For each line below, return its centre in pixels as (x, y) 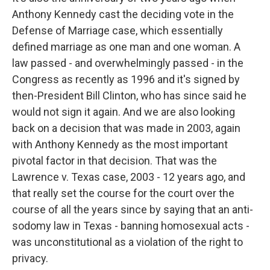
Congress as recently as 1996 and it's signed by (126, 79)
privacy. (30, 258)
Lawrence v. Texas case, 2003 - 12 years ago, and (129, 177)
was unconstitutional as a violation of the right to (127, 242)
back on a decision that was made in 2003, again (126, 128)
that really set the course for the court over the (123, 193)
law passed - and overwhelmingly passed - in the (128, 63)
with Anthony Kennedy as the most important (120, 144)
